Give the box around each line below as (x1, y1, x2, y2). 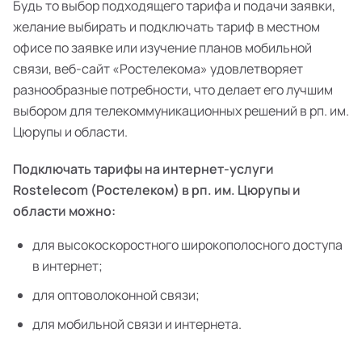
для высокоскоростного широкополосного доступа (32, 236, 343, 254)
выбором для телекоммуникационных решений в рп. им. (13, 102, 349, 120)
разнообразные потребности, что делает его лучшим (13, 81, 333, 99)
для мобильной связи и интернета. (32, 315, 242, 333)
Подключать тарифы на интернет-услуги (13, 160, 274, 178)
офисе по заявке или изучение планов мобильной (13, 39, 312, 57)
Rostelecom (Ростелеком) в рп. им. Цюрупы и (13, 181, 301, 199)
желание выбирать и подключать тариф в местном (13, 18, 320, 36)
